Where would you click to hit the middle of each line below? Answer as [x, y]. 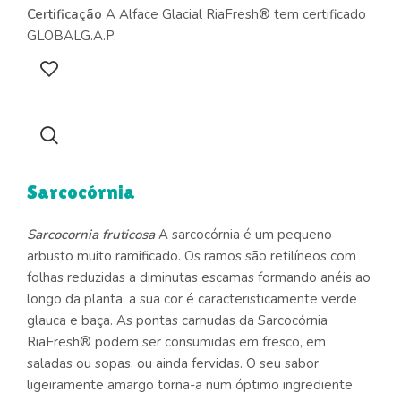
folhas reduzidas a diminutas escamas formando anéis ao [199, 277]
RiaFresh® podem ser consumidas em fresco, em [176, 341]
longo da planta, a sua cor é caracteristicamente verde [192, 299]
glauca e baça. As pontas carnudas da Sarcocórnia [177, 320]
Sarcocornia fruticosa [91, 234]
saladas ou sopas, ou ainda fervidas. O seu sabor [173, 363]
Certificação [64, 14]
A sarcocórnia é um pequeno [243, 234]
